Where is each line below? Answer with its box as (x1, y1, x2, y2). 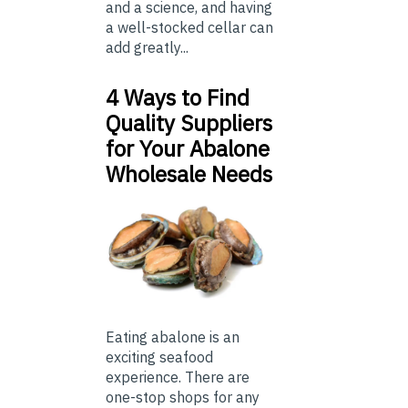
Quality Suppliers (106, 108, 272, 138)
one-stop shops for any (106, 387, 260, 406)
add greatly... (106, 38, 189, 57)
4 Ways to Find (106, 83, 250, 113)
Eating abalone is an (106, 327, 240, 346)
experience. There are (106, 367, 250, 386)
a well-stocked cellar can (106, 18, 273, 37)
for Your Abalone (106, 134, 270, 164)
